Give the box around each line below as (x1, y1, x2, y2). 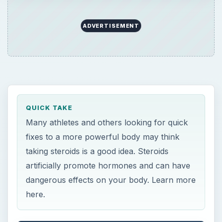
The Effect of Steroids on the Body (25, 195, 164, 206)
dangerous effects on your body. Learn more (26, 95, 196, 106)
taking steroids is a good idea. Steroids (26, 66, 169, 77)
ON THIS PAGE (25, 150, 83, 159)
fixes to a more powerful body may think (26, 52, 180, 62)
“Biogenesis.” (25, 171, 79, 182)
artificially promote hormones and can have (26, 81, 191, 91)
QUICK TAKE (26, 24, 73, 32)
